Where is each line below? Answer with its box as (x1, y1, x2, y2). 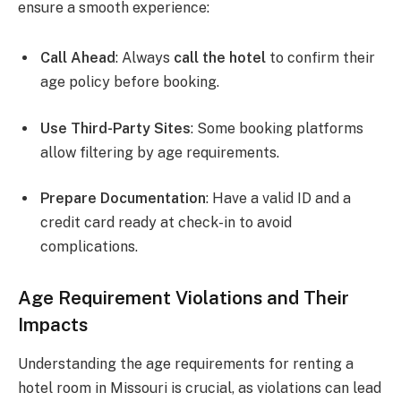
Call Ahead (40, 49, 115, 67)
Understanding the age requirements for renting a (18, 355, 354, 373)
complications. (40, 238, 138, 256)
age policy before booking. (40, 73, 219, 91)
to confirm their (266, 49, 375, 67)
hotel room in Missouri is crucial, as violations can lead (18, 380, 381, 397)
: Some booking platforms (191, 119, 363, 137)
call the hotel (174, 49, 266, 67)
